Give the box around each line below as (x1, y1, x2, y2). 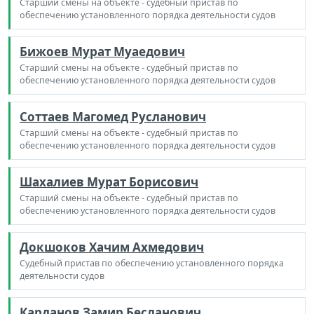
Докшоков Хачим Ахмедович (20, 238, 204, 255)
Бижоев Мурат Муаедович (20, 43, 185, 60)
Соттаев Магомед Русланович (20, 108, 206, 125)
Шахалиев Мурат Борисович (20, 173, 198, 190)
